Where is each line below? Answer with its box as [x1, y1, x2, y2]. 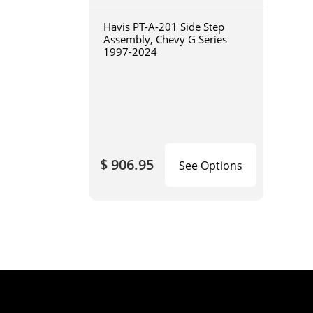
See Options [179, 157, 243, 173]
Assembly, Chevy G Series [103, 31, 227, 46]
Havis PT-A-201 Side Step [103, 19, 224, 34]
